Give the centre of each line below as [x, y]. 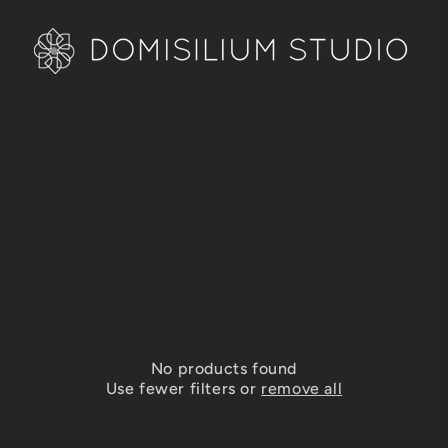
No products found [224, 368]
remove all [302, 388]
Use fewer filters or [183, 388]
